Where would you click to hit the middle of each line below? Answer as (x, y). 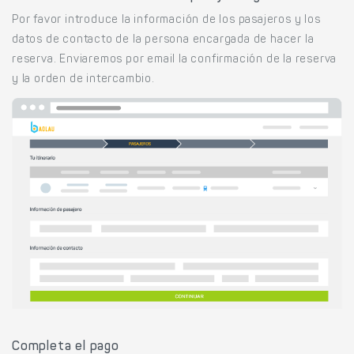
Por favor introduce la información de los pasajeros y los (166, 21)
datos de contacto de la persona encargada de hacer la (163, 41)
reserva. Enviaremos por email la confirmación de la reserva (175, 60)
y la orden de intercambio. (83, 80)
